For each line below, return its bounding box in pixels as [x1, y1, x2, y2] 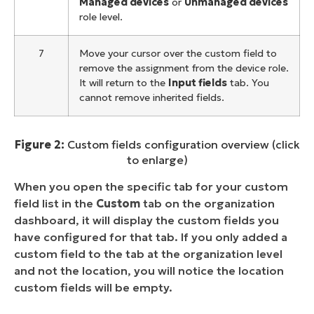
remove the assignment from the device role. [79, 61, 289, 74]
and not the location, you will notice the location [14, 263, 284, 278]
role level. [79, 10, 123, 23]
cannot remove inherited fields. [79, 90, 227, 104]
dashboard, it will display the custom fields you [14, 212, 279, 227]
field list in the [14, 196, 96, 210]
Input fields [168, 76, 227, 89]
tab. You [227, 76, 269, 89]
